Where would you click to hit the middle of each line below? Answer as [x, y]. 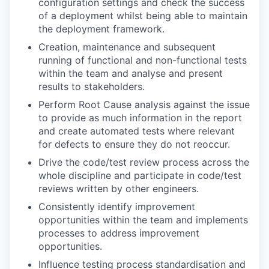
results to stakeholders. [92, 86]
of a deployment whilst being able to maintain [143, 16]
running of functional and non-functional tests [143, 60]
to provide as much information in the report [140, 118]
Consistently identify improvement [117, 207]
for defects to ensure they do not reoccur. [134, 144]
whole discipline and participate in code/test [140, 175]
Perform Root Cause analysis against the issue [144, 104]
